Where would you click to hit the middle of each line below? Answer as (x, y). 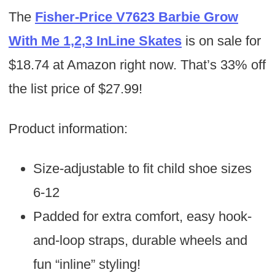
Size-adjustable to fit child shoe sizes (142, 169)
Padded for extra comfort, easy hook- (142, 217)
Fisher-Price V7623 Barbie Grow (136, 17)
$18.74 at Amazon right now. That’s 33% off (137, 65)
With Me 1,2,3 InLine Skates (95, 41)
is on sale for (223, 41)
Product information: (68, 129)
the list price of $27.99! (75, 89)
